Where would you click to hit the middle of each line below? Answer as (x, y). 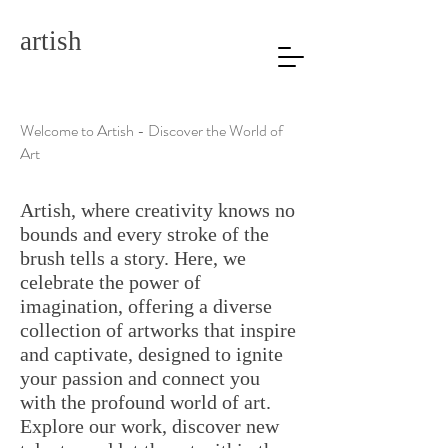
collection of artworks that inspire (158, 330)
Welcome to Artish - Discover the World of (151, 130)
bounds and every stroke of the (144, 234)
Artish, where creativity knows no (157, 210)
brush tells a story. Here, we (133, 258)
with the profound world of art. (145, 402)
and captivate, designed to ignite (151, 354)
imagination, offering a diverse (146, 306)
